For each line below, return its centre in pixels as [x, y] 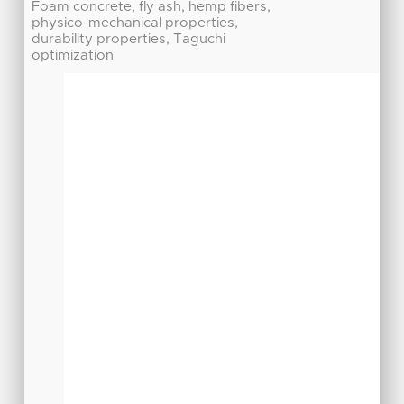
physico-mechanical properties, [135, 23]
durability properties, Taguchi [129, 40]
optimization [73, 56]
